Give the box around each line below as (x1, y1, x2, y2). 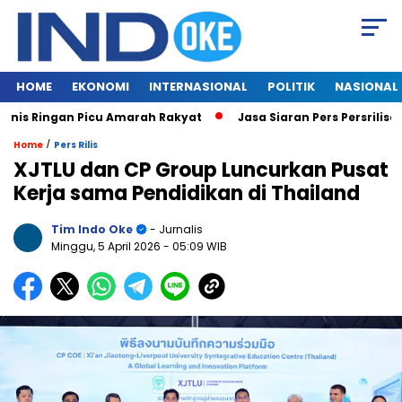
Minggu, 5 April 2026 (51, 239, 163, 255)
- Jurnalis (147, 222, 203, 238)
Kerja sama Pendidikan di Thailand (13, 179, 360, 208)
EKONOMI (72, 78, 129, 96)
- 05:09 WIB (163, 239, 227, 255)
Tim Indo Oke (51, 222, 133, 238)
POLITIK (267, 78, 315, 96)
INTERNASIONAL (149, 78, 248, 96)
